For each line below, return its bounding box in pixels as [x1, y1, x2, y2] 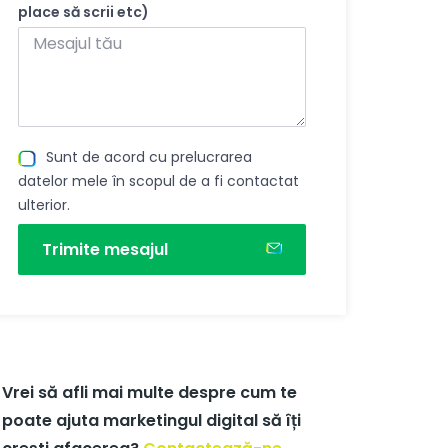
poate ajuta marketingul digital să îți [2, 409, 302, 433]
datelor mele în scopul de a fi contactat [18, 170, 300, 191]
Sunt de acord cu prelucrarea [46, 146, 253, 167]
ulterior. [18, 194, 71, 215]
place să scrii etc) [18, 2, 150, 23]
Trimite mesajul [42, 237, 169, 261]
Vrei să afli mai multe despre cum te [2, 381, 298, 405]
